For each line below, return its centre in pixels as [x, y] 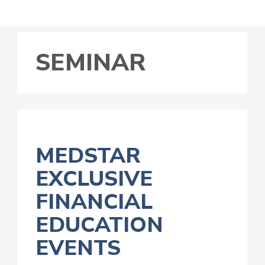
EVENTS [78, 248]
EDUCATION [99, 225]
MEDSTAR [88, 156]
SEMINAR [91, 62]
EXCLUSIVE [94, 179]
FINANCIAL [94, 202]
